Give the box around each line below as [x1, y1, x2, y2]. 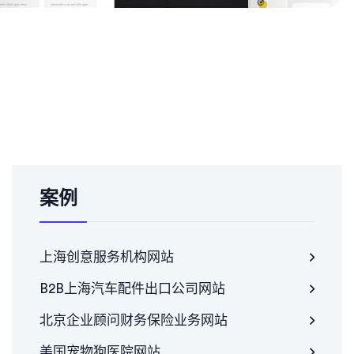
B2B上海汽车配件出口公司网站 [40, 282, 225, 296]
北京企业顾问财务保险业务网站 [40, 314, 228, 328]
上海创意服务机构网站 [40, 250, 174, 265]
